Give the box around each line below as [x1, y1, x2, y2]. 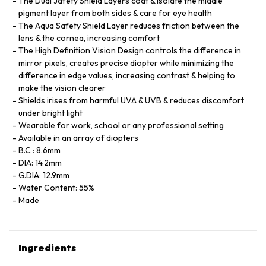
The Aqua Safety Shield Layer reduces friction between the [18, 20, 239, 31]
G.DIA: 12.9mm [18, 170, 69, 180]
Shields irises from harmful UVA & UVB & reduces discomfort [18, 95, 244, 106]
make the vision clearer [18, 83, 106, 93]
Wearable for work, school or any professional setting [18, 120, 224, 131]
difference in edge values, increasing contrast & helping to [18, 70, 235, 81]
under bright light [18, 107, 83, 118]
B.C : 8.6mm [18, 145, 61, 156]
